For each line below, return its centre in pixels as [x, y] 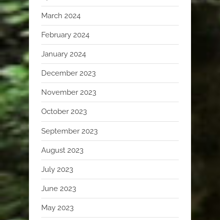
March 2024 [61, 15]
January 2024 [64, 54]
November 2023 [69, 93]
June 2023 [59, 189]
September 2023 [69, 131]
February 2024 [65, 35]
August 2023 [62, 150]
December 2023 [69, 73]
